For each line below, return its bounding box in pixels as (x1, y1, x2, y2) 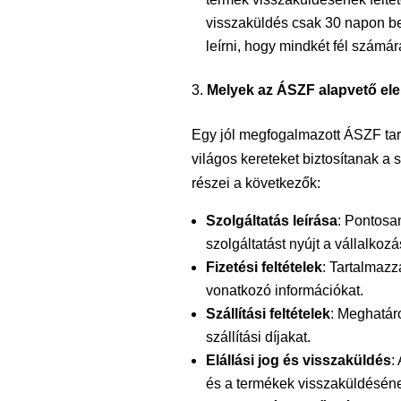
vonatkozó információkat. (205, 283, 363, 299)
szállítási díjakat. (205, 329, 311, 346)
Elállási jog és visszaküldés (205, 353, 391, 369)
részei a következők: (191, 175, 320, 192)
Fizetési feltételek (205, 260, 322, 276)
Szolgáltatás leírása (205, 213, 337, 229)
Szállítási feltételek (205, 306, 330, 322)
